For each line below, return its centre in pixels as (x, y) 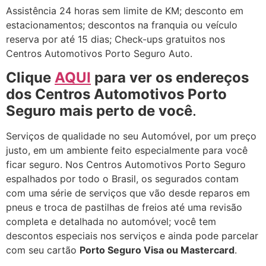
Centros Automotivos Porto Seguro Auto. (99, 54)
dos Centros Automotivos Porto (116, 94)
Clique (30, 77)
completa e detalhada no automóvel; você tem (111, 221)
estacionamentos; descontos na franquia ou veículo (122, 25)
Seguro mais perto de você (99, 110)
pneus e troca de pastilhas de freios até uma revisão (124, 207)
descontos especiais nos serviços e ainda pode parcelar (132, 235)
